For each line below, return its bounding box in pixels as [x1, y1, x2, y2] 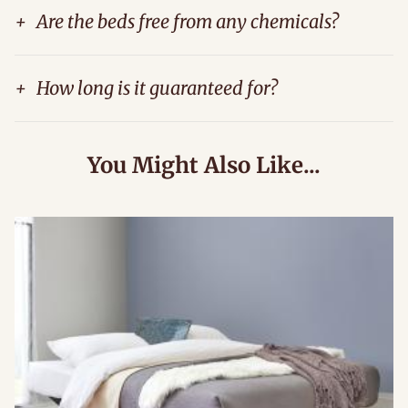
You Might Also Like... [87, 150, 321, 179]
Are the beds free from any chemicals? [36, 9, 339, 33]
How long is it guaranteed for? [36, 76, 278, 99]
